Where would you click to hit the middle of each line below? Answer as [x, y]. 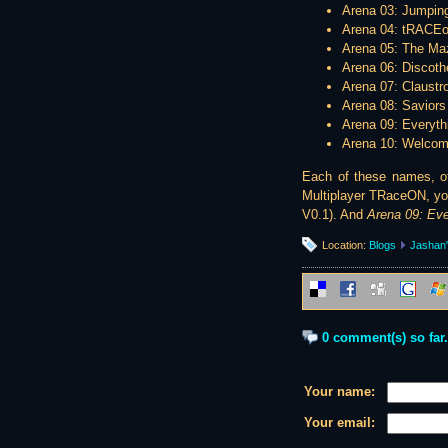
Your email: [339, 422]
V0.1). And [334, 214]
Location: [345, 244]
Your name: [339, 391]
